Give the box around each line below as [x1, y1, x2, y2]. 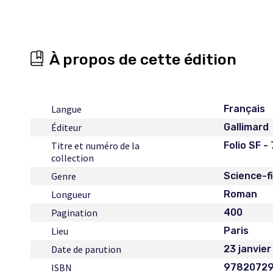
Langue [51, 103, 82, 115]
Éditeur [51, 121, 82, 133]
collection [51, 152, 94, 164]
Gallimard [224, 121, 269, 133]
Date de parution [51, 243, 121, 255]
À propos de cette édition [49, 51, 236, 68]
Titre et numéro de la [51, 140, 140, 152]
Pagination [51, 207, 97, 219]
